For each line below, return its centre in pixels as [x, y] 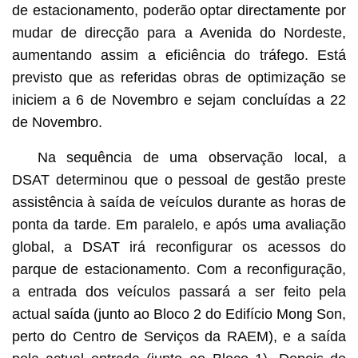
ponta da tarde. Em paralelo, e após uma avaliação [179, 224]
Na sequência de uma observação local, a [192, 157]
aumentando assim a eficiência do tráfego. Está [179, 55]
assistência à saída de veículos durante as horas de [179, 202]
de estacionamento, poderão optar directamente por [179, 10]
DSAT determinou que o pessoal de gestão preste [179, 179]
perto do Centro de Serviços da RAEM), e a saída [179, 336]
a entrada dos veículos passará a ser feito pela [179, 291]
